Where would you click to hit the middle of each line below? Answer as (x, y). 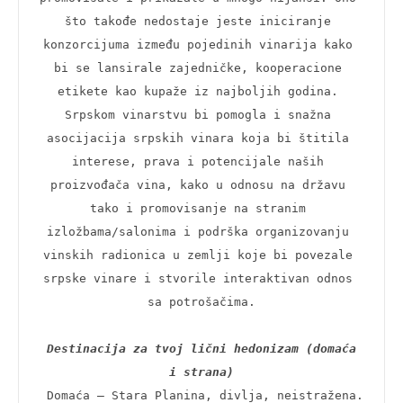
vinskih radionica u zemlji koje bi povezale (198, 255)
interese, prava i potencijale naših (198, 161)
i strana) (201, 372)
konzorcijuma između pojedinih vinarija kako (198, 44)
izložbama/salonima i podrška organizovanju (198, 231)
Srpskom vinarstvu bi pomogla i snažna (198, 114)
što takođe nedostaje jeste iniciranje (198, 21)
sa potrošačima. (201, 301)
